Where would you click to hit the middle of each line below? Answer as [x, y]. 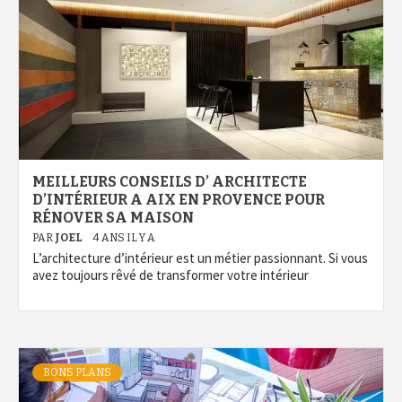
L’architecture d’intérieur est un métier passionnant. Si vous [200, 258]
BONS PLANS [77, 372]
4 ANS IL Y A [124, 238]
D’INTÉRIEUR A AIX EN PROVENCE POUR [179, 200]
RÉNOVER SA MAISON [113, 218]
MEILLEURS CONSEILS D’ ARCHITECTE [170, 182]
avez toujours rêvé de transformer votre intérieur [170, 275]
